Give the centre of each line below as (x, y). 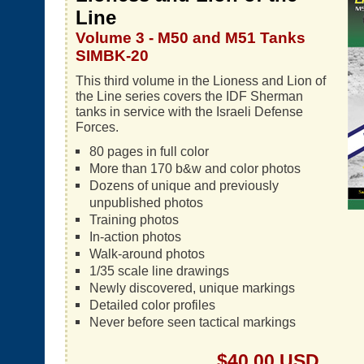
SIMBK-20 (112, 56)
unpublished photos (146, 202)
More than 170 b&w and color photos (195, 168)
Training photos (134, 219)
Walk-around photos (147, 253)
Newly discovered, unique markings (192, 288)
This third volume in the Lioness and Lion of (201, 80)
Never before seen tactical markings (192, 322)
